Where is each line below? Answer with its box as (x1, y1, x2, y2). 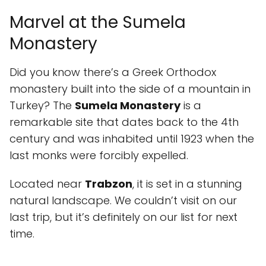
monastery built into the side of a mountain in (9, 81, 251, 96)
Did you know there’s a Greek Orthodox (9, 65, 216, 80)
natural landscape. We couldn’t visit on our (9, 193, 237, 208)
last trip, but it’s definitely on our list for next (9, 210, 237, 224)
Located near (9, 176, 85, 191)
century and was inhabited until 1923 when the (9, 131, 254, 146)
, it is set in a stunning (132, 176, 242, 191)
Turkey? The (9, 98, 75, 113)
